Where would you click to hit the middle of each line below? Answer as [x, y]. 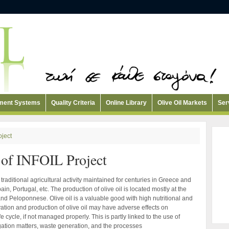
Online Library [126, 103]
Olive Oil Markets [182, 103]
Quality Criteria [73, 103]
